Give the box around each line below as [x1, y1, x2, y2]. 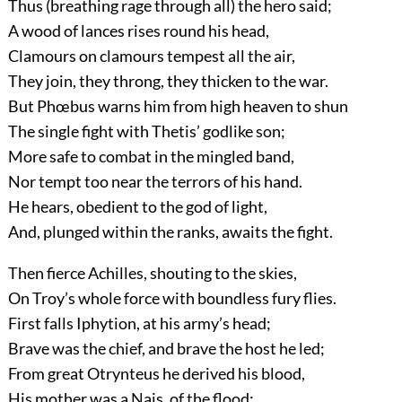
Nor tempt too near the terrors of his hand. [7, 170, 302, 191]
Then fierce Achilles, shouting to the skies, [7, 262, 297, 283]
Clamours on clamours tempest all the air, [7, 45, 295, 66]
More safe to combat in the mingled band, [7, 145, 294, 166]
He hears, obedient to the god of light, [7, 196, 267, 216]
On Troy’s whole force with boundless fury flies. [7, 287, 336, 308]
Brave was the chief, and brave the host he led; [7, 337, 325, 358]
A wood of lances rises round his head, [7, 20, 269, 40]
